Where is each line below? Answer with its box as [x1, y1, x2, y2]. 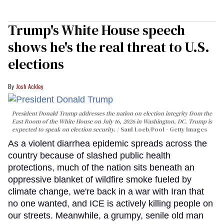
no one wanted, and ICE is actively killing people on [8, 198, 213, 208]
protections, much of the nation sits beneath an [8, 162, 194, 172]
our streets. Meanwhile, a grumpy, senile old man [8, 210, 203, 220]
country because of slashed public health [8, 150, 170, 160]
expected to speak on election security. [12, 125, 115, 133]
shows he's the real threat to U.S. [8, 37, 209, 57]
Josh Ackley [16, 82, 43, 91]
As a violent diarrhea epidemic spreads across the [8, 138, 207, 148]
